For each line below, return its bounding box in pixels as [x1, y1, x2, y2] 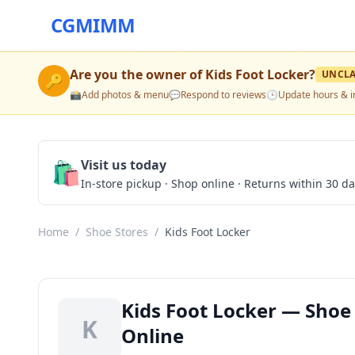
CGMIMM [51, 12, 136, 38]
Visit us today [81, 156, 166, 174]
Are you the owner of [70, 66, 205, 83]
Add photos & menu [82, 88, 169, 101]
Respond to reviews [181, 88, 266, 101]
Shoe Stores [86, 224, 148, 239]
